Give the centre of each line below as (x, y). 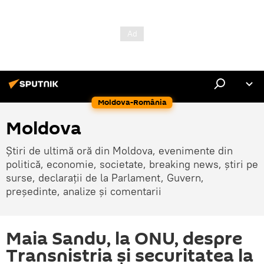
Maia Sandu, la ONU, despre (124, 239)
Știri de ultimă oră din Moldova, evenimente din (119, 151)
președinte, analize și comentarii (84, 191)
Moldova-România (132, 102)
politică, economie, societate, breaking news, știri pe (132, 164)
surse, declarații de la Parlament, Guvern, (105, 178)
